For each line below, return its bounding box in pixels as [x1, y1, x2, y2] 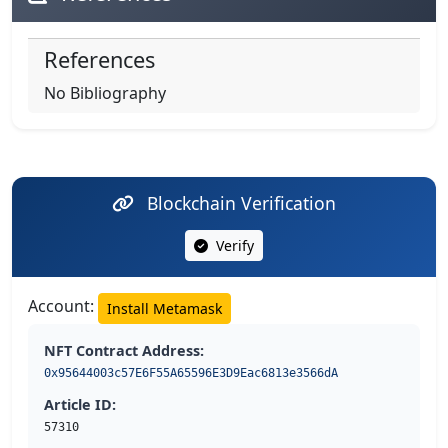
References [44, 45, 155, 75]
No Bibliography [44, 82, 166, 105]
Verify [212, 236, 254, 256]
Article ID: [44, 395, 116, 415]
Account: [28, 295, 98, 318]
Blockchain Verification [142, 191, 336, 216]
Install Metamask [107, 299, 222, 319]
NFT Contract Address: [44, 341, 204, 361]
